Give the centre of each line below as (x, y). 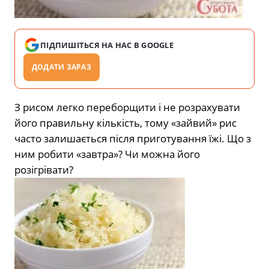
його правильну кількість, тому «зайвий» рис (125, 123)
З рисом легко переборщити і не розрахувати (127, 107)
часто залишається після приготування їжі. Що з (133, 139)
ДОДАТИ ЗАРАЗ (62, 67)
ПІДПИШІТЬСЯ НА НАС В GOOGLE (107, 45)
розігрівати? (44, 170)
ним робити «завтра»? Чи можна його (107, 154)
